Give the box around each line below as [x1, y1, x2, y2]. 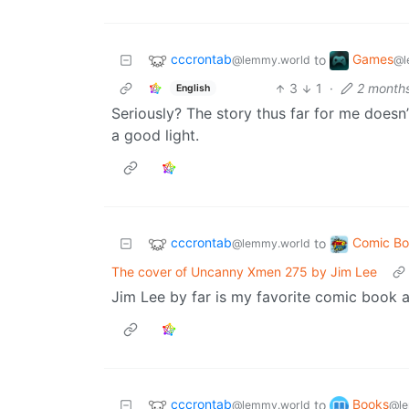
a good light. [111, 126, 199, 145]
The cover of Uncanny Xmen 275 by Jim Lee [111, 264, 377, 280]
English [175, 81, 210, 94]
